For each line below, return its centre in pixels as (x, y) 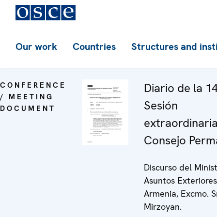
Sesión (161, 105)
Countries (94, 46)
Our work (36, 46)
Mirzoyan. (163, 207)
